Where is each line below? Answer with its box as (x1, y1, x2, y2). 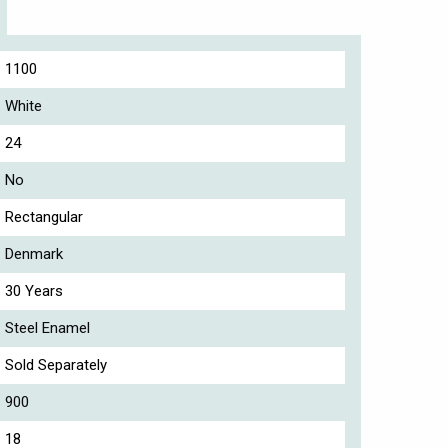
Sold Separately (5, 355, 108, 374)
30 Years (5, 281, 64, 300)
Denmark (5, 244, 64, 263)
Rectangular (5, 207, 84, 226)
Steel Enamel (5, 318, 91, 337)
